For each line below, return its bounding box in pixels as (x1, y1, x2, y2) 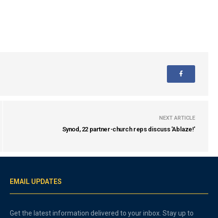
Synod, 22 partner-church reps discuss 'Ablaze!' (62, 126, 195, 133)
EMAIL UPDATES (10, 178, 62, 185)
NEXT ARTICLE (159, 115, 195, 121)
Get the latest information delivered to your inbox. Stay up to (10, 209, 194, 217)
